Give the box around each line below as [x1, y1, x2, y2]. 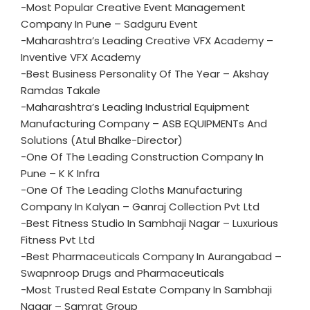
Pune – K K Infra [21, 166, 100, 181]
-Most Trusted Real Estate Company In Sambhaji [21, 282, 272, 297]
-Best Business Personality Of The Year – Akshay [21, 66, 268, 81]
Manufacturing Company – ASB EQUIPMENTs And [21, 116, 267, 131]
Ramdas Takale [21, 83, 100, 98]
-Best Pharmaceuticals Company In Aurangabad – [21, 249, 282, 264]
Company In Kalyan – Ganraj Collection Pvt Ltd [21, 199, 259, 214]
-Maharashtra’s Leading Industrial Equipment [21, 100, 250, 114]
